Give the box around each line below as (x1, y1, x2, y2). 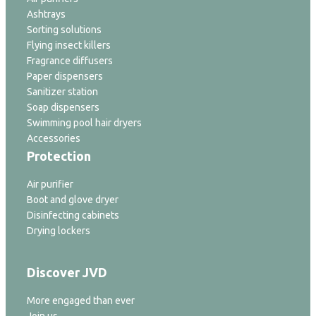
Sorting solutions (27, 23, 102, 35)
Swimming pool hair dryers (27, 116, 142, 128)
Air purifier (27, 178, 73, 190)
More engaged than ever (27, 294, 135, 306)
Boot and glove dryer (27, 193, 119, 205)
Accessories (27, 132, 80, 144)
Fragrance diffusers (27, 54, 113, 66)
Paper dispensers (27, 70, 103, 82)
